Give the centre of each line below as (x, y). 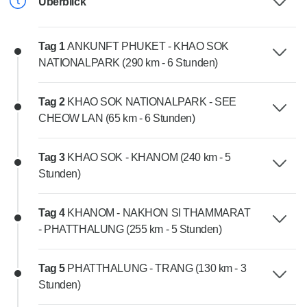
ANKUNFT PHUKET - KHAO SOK (148, 47)
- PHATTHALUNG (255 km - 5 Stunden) (130, 230)
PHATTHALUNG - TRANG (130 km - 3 (157, 269)
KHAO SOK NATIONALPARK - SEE (152, 102)
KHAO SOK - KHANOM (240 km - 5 (149, 158)
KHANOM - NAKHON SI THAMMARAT (159, 213)
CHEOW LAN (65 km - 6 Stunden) (117, 119)
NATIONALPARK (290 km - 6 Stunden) (128, 63)
